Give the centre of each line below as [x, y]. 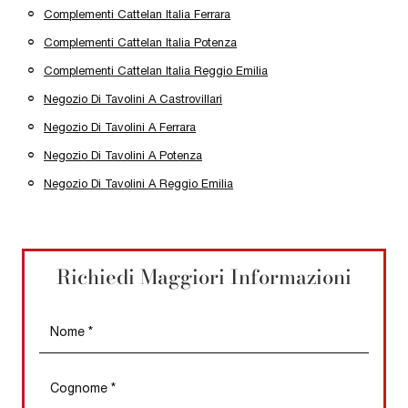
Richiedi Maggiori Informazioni [204, 277]
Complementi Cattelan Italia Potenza [140, 42]
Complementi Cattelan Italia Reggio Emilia [156, 70]
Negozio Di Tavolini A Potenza [123, 155]
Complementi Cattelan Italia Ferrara [137, 14]
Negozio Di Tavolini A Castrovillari [133, 98]
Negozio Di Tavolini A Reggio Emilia [138, 183]
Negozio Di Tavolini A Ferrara [120, 127]
